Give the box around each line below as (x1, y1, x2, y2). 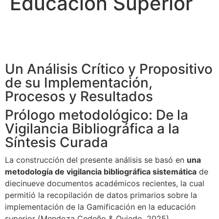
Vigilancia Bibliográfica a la (5, 120, 179, 137)
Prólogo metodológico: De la (5, 107, 188, 123)
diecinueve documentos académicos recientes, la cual (5, 178, 204, 188)
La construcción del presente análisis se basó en (5, 155, 187, 165)
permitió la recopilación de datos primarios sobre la (5, 190, 197, 200)
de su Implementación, (5, 74, 153, 91)
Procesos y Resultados (5, 88, 153, 105)
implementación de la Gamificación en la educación (5, 202, 196, 212)
